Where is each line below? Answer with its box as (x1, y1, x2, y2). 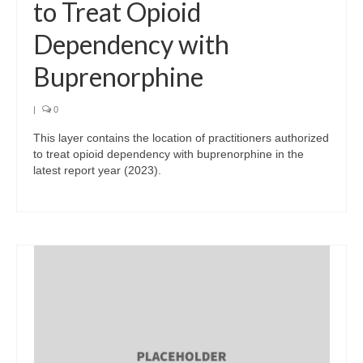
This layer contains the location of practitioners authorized (33, 130, 329, 144)
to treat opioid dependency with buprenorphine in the (33, 147, 304, 160)
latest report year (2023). (33, 163, 161, 177)
